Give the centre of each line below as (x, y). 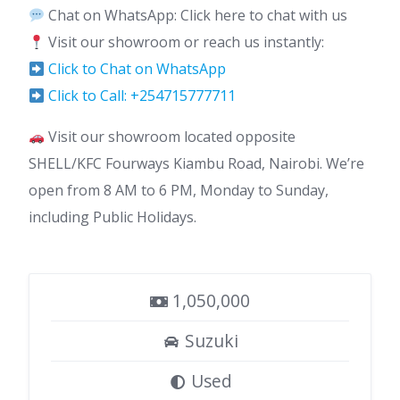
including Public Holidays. (112, 217)
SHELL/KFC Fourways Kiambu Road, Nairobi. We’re (196, 163)
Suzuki (209, 341)
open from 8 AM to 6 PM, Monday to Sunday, (179, 190)
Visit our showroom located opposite (171, 137)
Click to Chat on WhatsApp (137, 69)
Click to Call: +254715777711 (142, 96)
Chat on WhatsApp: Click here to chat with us (196, 15)
